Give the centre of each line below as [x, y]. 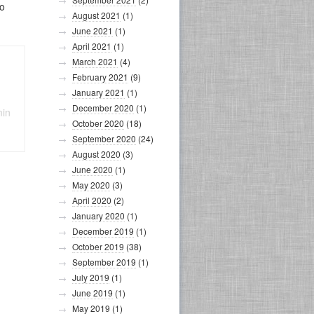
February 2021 [100, 77]
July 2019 [91, 277]
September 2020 [104, 138]
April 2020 [92, 200]
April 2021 [92, 46]
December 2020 [103, 108]
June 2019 [93, 293]
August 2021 [96, 15]
